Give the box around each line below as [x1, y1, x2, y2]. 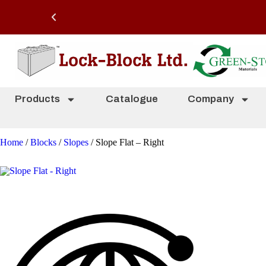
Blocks [30, 137, 56, 147]
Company [188, 93, 234, 104]
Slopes [64, 137, 88, 147]
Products [15, 93, 60, 104]
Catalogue [106, 93, 158, 104]
